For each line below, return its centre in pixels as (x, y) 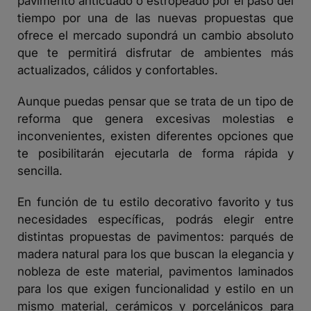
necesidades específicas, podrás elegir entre (155, 219)
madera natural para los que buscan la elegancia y (155, 254)
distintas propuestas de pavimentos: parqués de (155, 237)
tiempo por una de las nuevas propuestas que (155, 18)
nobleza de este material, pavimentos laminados (155, 271)
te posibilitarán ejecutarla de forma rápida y (155, 153)
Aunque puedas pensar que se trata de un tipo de (155, 101)
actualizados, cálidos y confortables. (118, 70)
